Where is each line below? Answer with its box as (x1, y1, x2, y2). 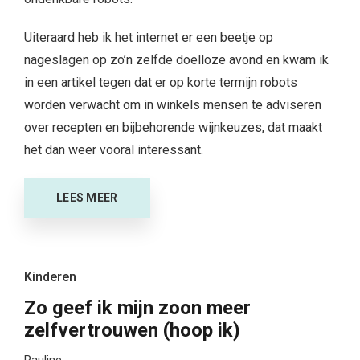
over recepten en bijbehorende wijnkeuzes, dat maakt (24, 120, 322, 136)
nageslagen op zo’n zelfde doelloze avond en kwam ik (24, 52, 329, 68)
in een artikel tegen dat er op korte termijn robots (24, 75, 297, 91)
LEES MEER (56, 191, 118, 205)
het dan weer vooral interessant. (24, 142, 203, 158)
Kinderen (24, 269, 76, 285)
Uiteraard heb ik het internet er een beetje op (24, 30, 273, 46)
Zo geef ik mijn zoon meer (24, 297, 251, 320)
